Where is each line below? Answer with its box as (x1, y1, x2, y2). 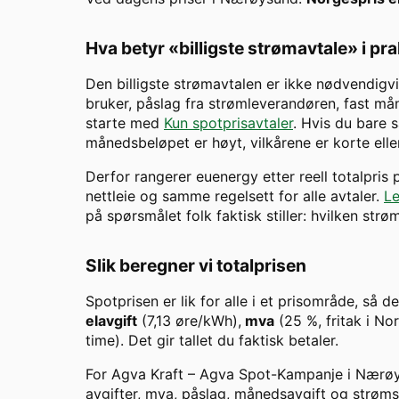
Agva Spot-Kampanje (199, 365, 343, 384)
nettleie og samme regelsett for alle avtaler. (85, 187, 384, 206)
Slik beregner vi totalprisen (85, 255, 306, 277)
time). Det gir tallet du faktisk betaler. (85, 331, 338, 350)
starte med (85, 114, 164, 133)
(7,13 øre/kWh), (137, 312, 241, 330)
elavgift (85, 312, 137, 330)
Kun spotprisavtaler (164, 114, 293, 133)
